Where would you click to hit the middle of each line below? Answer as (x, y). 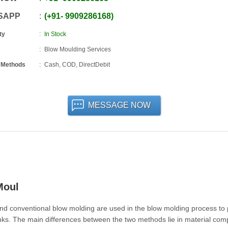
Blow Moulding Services (77, 49)
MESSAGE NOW (119, 105)
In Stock (55, 34)
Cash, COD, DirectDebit (77, 65)
